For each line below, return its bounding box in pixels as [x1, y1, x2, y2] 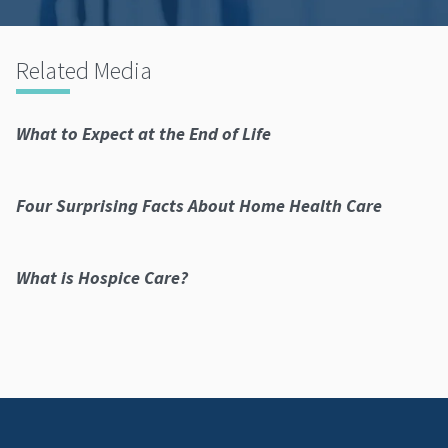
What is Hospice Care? [16, 266, 188, 290]
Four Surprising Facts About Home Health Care [16, 194, 382, 218]
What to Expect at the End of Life [16, 122, 271, 146]
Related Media [16, 55, 152, 87]
